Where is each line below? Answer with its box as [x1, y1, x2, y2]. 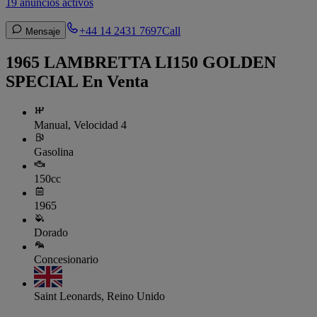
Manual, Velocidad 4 [34, 119, 127, 132]
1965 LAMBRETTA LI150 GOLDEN [6, 52, 276, 71]
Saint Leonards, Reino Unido [34, 290, 165, 303]
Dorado [34, 226, 68, 239]
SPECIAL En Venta [6, 71, 149, 91]
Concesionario [34, 253, 98, 266]
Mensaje [23, 25, 60, 37]
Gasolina [34, 146, 74, 158]
